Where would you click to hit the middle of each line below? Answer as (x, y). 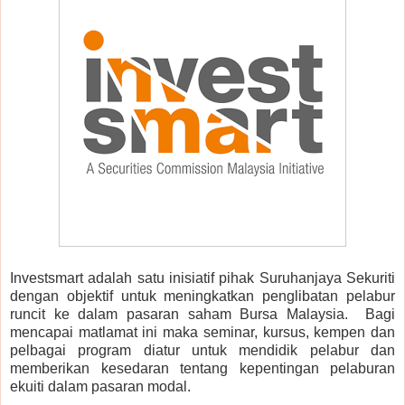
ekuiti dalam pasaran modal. (100, 386)
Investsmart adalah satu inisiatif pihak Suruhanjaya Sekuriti (202, 278)
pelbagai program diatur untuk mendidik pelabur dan (202, 350)
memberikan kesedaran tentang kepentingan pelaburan (202, 368)
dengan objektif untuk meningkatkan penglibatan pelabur (202, 296)
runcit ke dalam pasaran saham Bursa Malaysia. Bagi (202, 314)
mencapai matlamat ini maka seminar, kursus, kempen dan (202, 332)
